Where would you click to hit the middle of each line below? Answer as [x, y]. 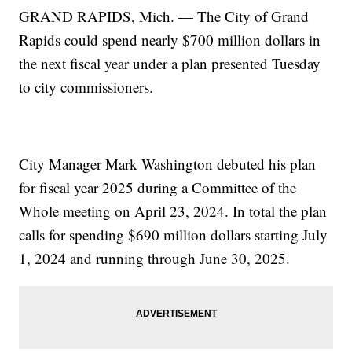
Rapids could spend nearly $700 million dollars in [170, 40]
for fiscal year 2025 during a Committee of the [158, 188]
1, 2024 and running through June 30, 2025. [155, 258]
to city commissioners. [86, 87]
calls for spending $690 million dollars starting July [174, 235]
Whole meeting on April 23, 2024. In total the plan [173, 211]
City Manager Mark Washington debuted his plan [168, 164]
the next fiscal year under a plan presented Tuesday [170, 64]
